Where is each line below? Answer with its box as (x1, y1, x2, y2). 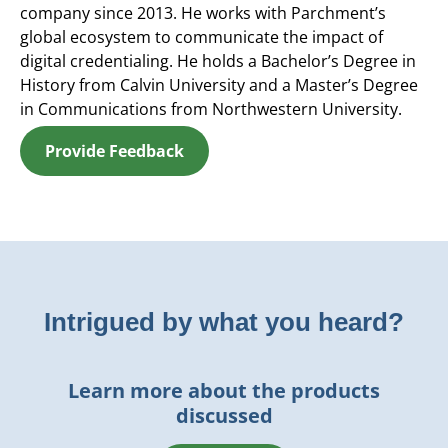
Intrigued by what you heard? (44, 306, 404, 337)
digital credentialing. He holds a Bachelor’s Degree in (20, 49, 416, 72)
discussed (175, 401, 273, 429)
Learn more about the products (68, 376, 380, 404)
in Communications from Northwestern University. (20, 97, 402, 120)
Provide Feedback (45, 139, 184, 162)
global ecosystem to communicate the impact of (20, 25, 383, 48)
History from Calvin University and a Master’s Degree (20, 73, 418, 96)
